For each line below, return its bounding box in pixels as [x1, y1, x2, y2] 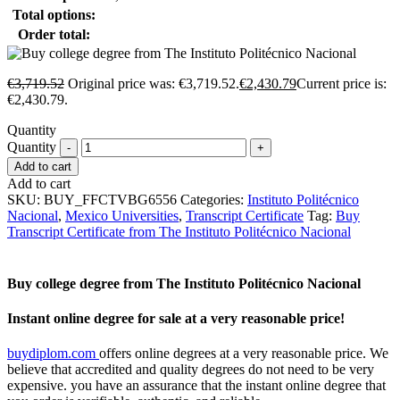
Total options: [12, 7, 96, 23]
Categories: [180, 192, 247, 208]
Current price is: [296, 76, 387, 92]
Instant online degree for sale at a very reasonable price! [7, 310, 345, 326]
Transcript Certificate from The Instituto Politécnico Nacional [7, 224, 351, 240]
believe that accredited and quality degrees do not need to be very [7, 362, 374, 378]
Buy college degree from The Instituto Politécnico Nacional [7, 275, 361, 291]
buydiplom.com [7, 346, 99, 362]
